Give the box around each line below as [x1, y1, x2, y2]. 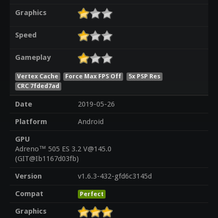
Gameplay [15, 53, 51, 62]
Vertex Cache [17, 72, 58, 80]
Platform [15, 117, 47, 127]
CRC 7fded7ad [17, 82, 59, 90]
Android [77, 117, 104, 127]
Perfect [79, 190, 104, 198]
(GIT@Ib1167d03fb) [15, 154, 79, 163]
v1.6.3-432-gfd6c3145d [77, 172, 152, 181]
